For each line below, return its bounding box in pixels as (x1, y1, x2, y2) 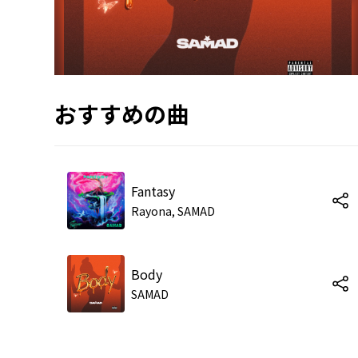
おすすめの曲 (54, 97, 189, 129)
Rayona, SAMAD (131, 202, 215, 219)
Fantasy (131, 181, 175, 201)
